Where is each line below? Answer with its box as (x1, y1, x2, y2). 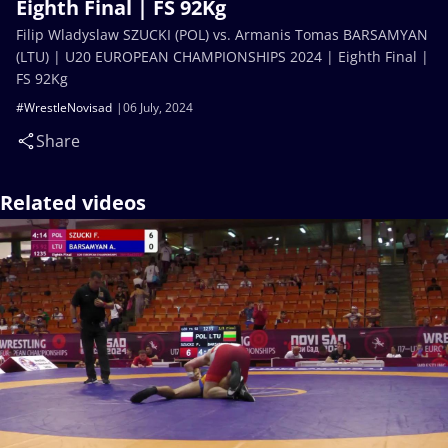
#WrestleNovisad (16, 99, 112, 116)
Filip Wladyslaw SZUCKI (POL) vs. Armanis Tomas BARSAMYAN (16, 25, 428, 44)
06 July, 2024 (123, 99, 193, 116)
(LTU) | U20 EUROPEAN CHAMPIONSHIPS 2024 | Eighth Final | (16, 47, 429, 66)
